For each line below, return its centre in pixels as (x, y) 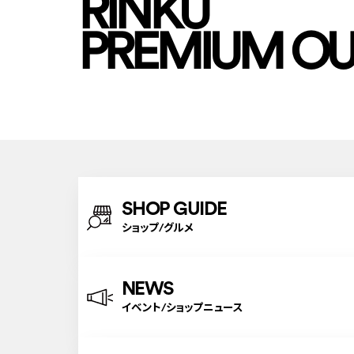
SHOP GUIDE (174, 208)
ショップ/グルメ (158, 228)
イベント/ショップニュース (182, 308)
